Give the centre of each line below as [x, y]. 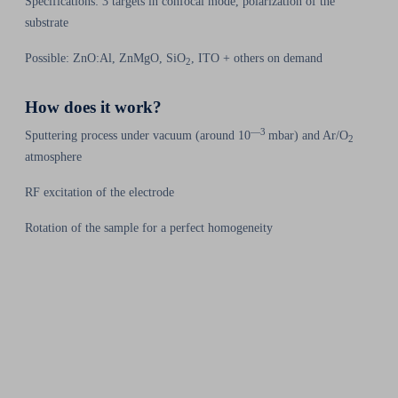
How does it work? [93, 107]
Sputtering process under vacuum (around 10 [138, 135]
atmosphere [53, 156]
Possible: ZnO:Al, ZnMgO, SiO [105, 58]
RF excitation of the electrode [99, 192]
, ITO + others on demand [257, 58]
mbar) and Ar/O [308, 135]
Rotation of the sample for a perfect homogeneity [149, 227]
